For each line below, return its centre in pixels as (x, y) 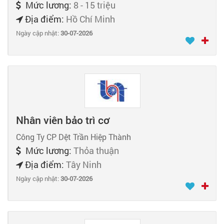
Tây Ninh (84, 165)
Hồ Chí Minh (90, 19)
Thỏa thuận (96, 151)
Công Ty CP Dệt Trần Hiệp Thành (73, 137)
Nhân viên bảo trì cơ (63, 120)
